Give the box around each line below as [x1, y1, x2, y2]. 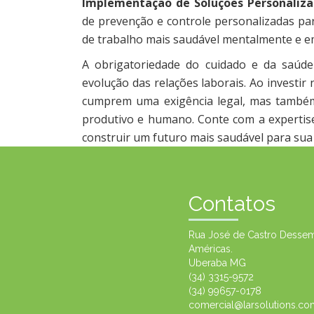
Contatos [188, 191, 275, 216]
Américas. [188, 243, 233, 254]
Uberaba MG [188, 257, 246, 268]
